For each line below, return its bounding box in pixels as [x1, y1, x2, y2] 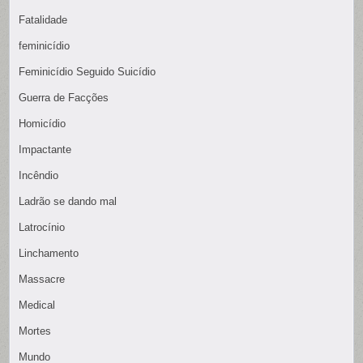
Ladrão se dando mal [19, 194, 117, 207]
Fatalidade [19, 13, 68, 26]
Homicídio [19, 117, 66, 130]
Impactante [19, 143, 72, 156]
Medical [19, 298, 56, 311]
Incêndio [19, 169, 59, 181]
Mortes [19, 324, 52, 337]
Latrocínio [19, 220, 66, 233]
